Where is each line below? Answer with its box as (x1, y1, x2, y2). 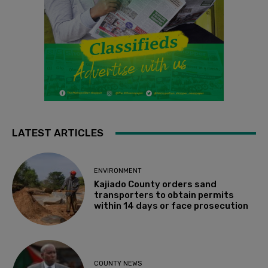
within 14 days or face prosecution (94, 200, 249, 211)
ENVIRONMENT (94, 166, 142, 175)
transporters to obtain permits (94, 189, 234, 200)
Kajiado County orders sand (94, 178, 217, 190)
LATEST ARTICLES (12, 127, 103, 139)
